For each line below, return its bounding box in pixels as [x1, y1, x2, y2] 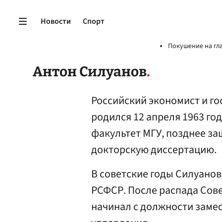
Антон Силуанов [33, 63, 147, 80]
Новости [41, 15, 71, 27]
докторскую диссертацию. [91, 142, 217, 158]
